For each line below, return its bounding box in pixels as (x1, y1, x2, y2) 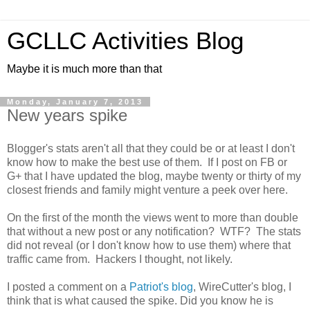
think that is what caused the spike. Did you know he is (7, 294, 273, 307)
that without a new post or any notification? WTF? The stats (7, 225, 301, 237)
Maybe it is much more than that (7, 63, 162, 75)
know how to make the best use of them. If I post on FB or (7, 156, 287, 168)
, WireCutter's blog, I (193, 280, 291, 293)
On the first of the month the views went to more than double (7, 211, 298, 224)
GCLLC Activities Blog (7, 28, 244, 54)
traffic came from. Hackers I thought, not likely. (7, 253, 235, 265)
